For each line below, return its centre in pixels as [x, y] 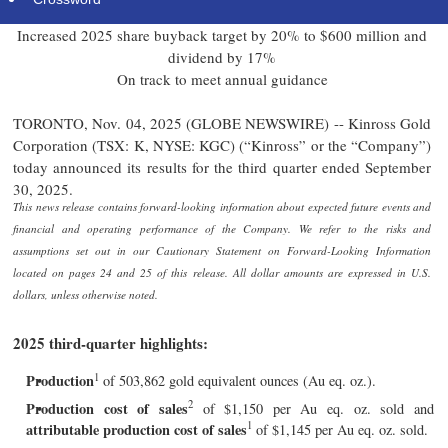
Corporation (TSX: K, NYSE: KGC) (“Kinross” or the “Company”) [222, 145]
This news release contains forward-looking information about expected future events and [222, 207]
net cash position [222, 13]
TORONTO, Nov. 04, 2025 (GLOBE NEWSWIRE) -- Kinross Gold [222, 123]
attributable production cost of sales [136, 429]
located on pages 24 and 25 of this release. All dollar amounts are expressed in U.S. [222, 273]
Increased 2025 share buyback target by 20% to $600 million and [222, 35]
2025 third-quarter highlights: [110, 343]
